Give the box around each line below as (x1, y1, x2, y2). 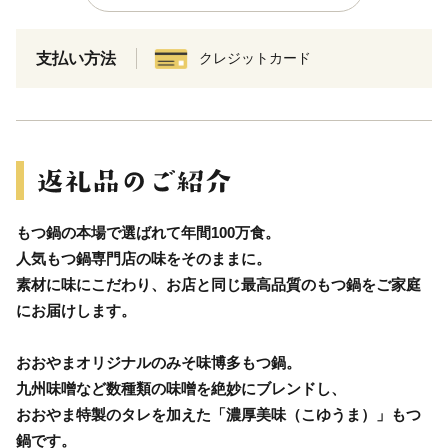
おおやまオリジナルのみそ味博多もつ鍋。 (16, 354, 301, 372)
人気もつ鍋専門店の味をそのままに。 (16, 250, 271, 268)
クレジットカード (199, 50, 311, 67)
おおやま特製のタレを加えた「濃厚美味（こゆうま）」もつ (16, 406, 421, 424)
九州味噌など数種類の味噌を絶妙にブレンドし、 (16, 380, 346, 398)
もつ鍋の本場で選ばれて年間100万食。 (16, 224, 280, 242)
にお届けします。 (16, 302, 136, 320)
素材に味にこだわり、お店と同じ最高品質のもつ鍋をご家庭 (16, 276, 421, 294)
